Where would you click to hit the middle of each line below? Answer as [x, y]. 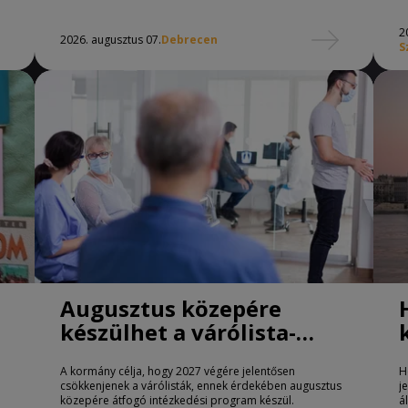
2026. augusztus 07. [111, 40]
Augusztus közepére [171, 309]
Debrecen [189, 40]
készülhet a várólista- [178, 332]
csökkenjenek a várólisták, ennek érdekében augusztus [201, 386]
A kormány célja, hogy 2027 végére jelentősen [178, 372]
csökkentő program [167, 356]
